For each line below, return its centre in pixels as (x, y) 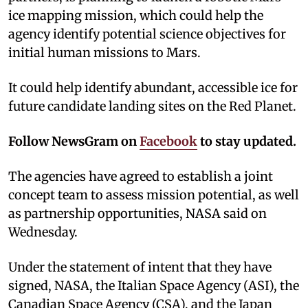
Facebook (168, 141)
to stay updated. (247, 141)
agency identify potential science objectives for (147, 34)
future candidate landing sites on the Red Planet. (152, 106)
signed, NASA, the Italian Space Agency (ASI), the (154, 285)
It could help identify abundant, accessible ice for (153, 87)
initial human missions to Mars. (104, 52)
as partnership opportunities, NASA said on (137, 213)
